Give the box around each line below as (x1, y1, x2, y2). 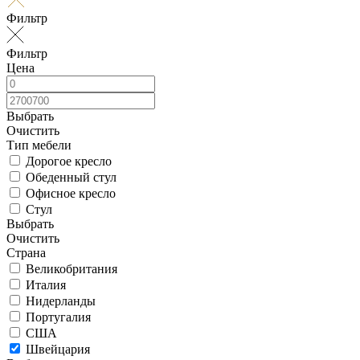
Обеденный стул (26, 170, 117, 184)
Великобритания (26, 261, 117, 276)
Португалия (26, 309, 91, 324)
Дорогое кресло (26, 153, 112, 168)
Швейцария (26, 342, 90, 356)
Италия (26, 277, 66, 292)
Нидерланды (26, 293, 96, 308)
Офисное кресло (26, 186, 116, 200)
